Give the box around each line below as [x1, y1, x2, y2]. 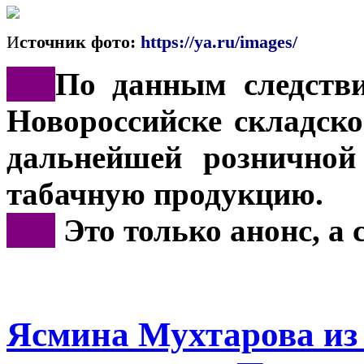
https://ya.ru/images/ [141, 31, 297, 52]
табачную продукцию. [6, 175, 323, 211]
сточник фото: [19, 31, 141, 52]
